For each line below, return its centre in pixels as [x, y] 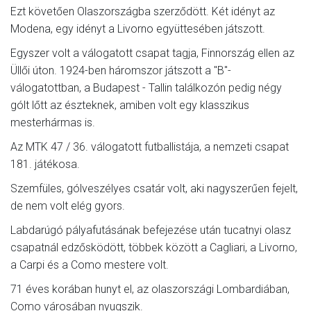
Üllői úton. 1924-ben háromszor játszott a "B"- [121, 70]
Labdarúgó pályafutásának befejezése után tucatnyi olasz [151, 230]
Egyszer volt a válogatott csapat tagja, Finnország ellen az [152, 53]
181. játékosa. [45, 164]
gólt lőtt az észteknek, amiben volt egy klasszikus [130, 105]
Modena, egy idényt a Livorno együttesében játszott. [138, 29]
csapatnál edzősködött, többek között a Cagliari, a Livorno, [154, 247]
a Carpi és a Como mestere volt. [90, 265]
